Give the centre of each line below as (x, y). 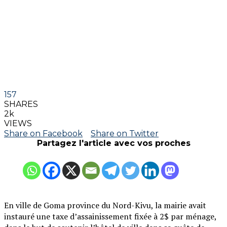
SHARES (21, 104)
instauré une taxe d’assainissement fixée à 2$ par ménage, (110, 216)
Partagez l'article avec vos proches (113, 143)
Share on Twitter (125, 133)
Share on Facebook (43, 133)
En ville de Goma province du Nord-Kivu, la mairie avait (105, 205)
